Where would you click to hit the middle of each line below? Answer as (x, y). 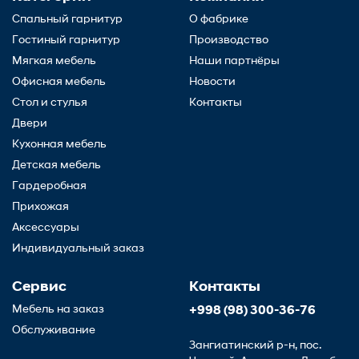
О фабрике (219, 20)
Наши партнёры (234, 61)
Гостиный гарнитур (66, 40)
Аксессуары (46, 228)
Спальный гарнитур (67, 20)
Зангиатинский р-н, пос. (255, 346)
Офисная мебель (59, 82)
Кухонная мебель (59, 145)
